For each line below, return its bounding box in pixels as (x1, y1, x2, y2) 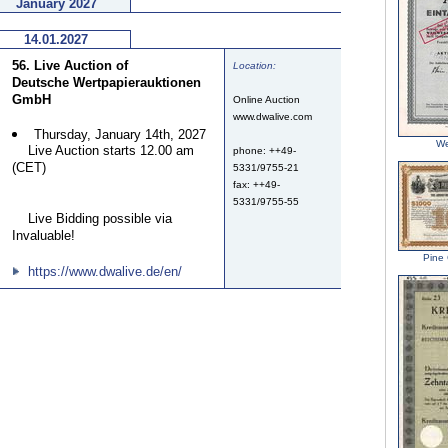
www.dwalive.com (233, 111, 312, 122)
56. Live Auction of (12, 58, 128, 73)
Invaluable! (12, 228, 75, 245)
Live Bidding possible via (12, 211, 172, 228)
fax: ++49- (233, 179, 280, 190)
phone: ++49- (233, 145, 296, 156)
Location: (233, 60, 276, 71)
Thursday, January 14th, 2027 (34, 127, 206, 142)
